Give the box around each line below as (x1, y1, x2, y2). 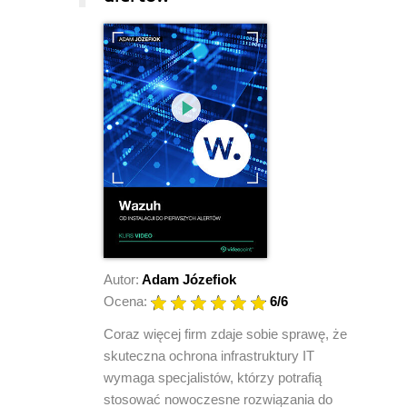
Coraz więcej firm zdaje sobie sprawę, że (104, 325, 347, 342)
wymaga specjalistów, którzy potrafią (104, 369, 322, 385)
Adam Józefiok (142, 271, 236, 287)
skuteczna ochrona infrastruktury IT (104, 347, 314, 363)
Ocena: (104, 293, 147, 309)
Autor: (104, 271, 139, 287)
